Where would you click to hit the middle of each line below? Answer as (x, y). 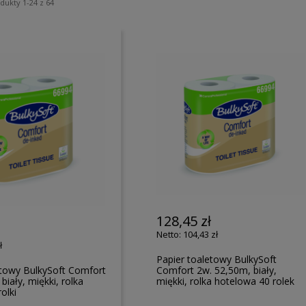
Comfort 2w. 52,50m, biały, (217, 270)
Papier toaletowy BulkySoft (217, 259)
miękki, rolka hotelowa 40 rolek (226, 281)
